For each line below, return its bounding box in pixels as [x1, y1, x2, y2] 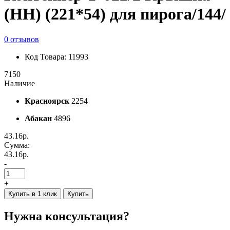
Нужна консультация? [4, 209, 129, 223]
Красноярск [25, 96, 69, 105]
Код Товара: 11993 [25, 52, 88, 61]
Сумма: [4, 140, 30, 149]
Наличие [4, 79, 35, 88]
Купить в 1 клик [8, 189, 57, 198]
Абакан [25, 113, 52, 123]
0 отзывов [4, 34, 39, 44]
